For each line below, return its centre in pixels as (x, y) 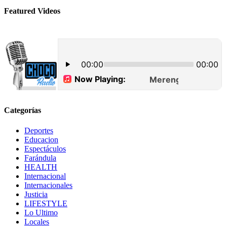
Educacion (41, 139)
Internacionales (48, 185)
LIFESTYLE (46, 203)
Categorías (23, 110)
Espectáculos (45, 148)
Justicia (36, 194)
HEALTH (41, 167)
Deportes (39, 130)
